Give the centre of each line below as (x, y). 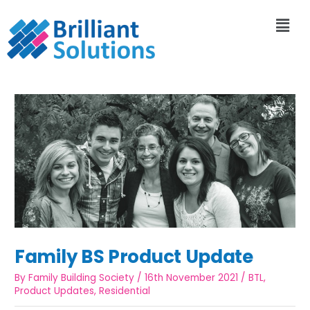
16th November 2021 (192, 278)
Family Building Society (82, 278)
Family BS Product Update (134, 256)
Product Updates (55, 291)
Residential (125, 291)
